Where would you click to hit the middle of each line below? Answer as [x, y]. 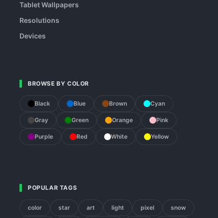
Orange [122, 120]
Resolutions [39, 20]
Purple [44, 136]
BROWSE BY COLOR [58, 83]
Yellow [160, 136]
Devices [33, 36]
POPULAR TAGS [53, 188]
